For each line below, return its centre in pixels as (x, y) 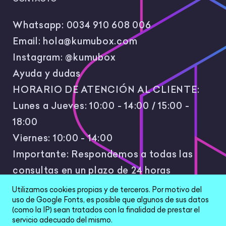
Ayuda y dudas (47, 74)
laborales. (36, 187)
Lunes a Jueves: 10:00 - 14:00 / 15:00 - (101, 106)
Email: (28, 41)
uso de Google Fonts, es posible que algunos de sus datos (110, 200)
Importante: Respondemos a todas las (103, 154)
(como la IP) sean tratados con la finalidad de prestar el (106, 210)
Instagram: (39, 58)
